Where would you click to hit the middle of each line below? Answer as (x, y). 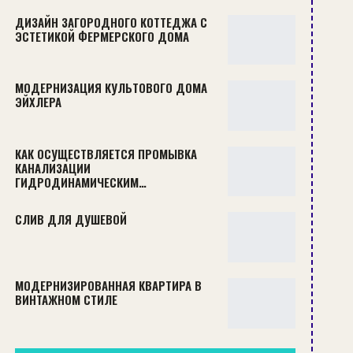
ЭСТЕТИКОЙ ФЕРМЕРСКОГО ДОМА (102, 36)
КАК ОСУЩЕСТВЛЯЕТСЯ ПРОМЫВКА (106, 153)
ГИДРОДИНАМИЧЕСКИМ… (80, 182)
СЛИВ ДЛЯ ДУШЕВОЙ (71, 219)
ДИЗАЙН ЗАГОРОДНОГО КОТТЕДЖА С (111, 22)
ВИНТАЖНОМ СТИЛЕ (66, 299)
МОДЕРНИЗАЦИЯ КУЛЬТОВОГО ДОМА (111, 88)
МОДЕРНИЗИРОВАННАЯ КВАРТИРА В (108, 285)
